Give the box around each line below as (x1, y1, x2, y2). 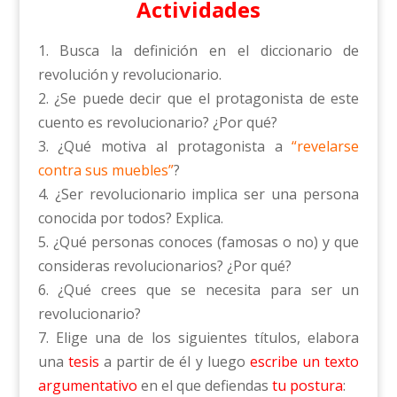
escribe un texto (250, 352, 360, 372)
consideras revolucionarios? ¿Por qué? (37, 256, 292, 276)
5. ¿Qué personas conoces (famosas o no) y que (37, 232, 360, 253)
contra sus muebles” (37, 160, 174, 181)
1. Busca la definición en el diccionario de (37, 41, 360, 61)
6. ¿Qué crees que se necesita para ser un (37, 280, 360, 300)
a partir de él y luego (98, 352, 251, 372)
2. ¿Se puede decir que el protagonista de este (37, 89, 360, 109)
